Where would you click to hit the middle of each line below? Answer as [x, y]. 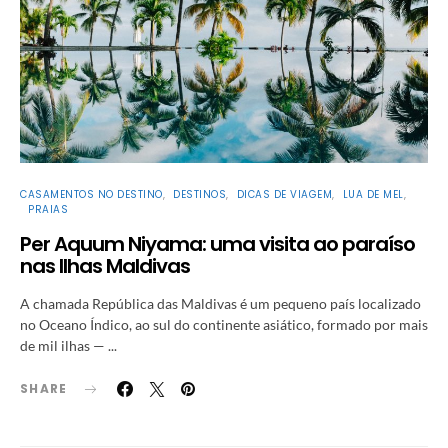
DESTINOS [199, 195]
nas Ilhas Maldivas [105, 266]
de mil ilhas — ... [68, 346]
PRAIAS [48, 210]
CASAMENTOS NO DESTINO [91, 195]
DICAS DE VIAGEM [284, 195]
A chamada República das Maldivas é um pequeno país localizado [220, 304]
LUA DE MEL [373, 195]
